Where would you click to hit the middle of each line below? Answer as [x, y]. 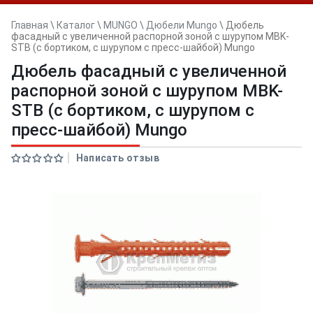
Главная [30, 25]
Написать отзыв [118, 158]
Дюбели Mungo [182, 25]
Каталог [76, 25]
